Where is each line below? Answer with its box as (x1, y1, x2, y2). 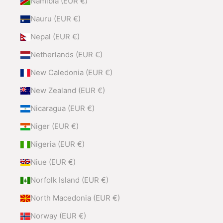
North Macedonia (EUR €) (30, 193, 120, 203)
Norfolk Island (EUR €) (30, 175, 109, 185)
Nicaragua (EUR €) (30, 104, 95, 113)
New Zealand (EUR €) (30, 86, 105, 96)
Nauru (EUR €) (30, 14, 81, 24)
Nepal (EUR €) (30, 32, 80, 42)
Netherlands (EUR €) (30, 50, 103, 60)
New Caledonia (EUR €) (30, 68, 112, 78)
